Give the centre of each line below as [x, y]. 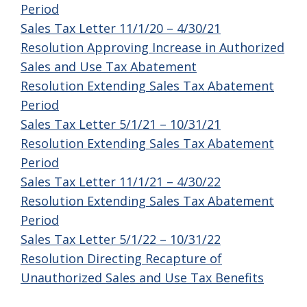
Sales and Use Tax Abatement [109, 67]
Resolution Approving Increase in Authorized [152, 48]
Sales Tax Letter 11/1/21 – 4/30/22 [121, 182]
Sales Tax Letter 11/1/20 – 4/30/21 [121, 28]
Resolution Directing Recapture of [121, 259]
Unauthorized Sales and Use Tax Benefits [142, 278]
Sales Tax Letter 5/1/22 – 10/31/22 [121, 240]
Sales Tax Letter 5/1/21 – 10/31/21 [121, 124]
